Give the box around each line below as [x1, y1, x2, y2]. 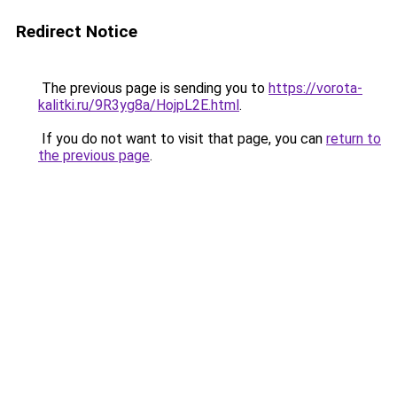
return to [326, 130, 381, 147]
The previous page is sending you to [38, 80, 269, 97]
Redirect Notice [16, 21, 137, 42]
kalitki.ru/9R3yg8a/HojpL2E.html [38, 97, 239, 113]
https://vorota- [269, 80, 362, 97]
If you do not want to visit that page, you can [38, 130, 326, 147]
